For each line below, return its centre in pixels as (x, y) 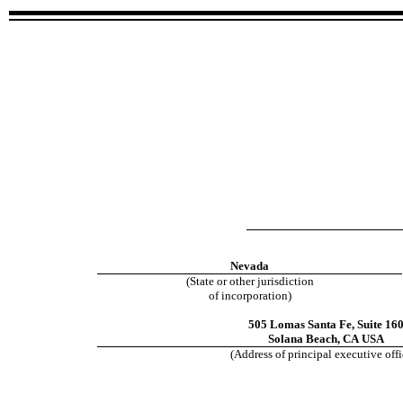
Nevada (250, 266)
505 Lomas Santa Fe (300, 324)
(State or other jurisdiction (250, 281)
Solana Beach (302, 339)
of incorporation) (250, 296)
